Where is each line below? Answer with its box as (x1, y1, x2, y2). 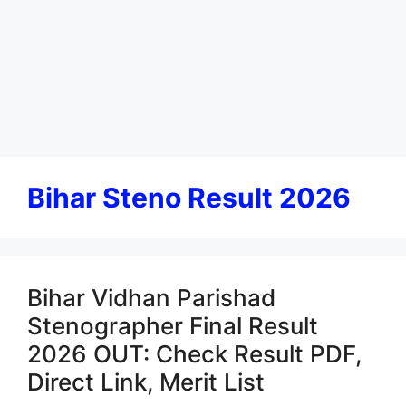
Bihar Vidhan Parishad (27, 284, 275, 313)
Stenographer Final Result (27, 312, 318, 341)
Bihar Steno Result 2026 (27, 181, 351, 215)
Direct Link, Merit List (27, 368, 265, 397)
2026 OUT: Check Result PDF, (27, 340, 362, 369)
